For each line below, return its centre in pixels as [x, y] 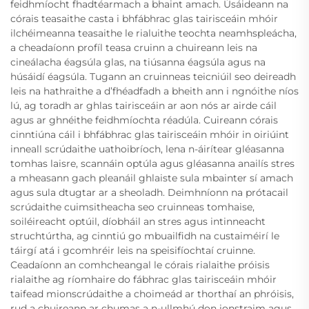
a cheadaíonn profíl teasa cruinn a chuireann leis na [134, 47]
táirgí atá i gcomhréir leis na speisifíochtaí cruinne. [133, 250]
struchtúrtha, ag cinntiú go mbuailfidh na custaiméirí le [145, 236]
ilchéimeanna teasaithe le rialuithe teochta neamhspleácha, [153, 33]
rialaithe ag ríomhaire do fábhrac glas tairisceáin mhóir [143, 279]
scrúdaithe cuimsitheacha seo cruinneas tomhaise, [132, 207]
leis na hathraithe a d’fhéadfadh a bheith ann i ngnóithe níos [154, 91]
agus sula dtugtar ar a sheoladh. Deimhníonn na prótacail [149, 192]
